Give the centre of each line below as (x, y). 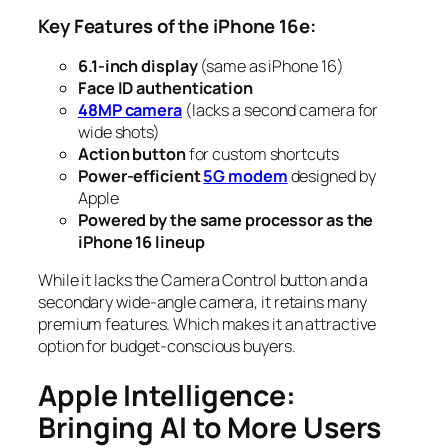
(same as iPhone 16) (270, 65)
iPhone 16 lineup (141, 241)
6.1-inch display (138, 65)
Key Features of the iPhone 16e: (177, 26)
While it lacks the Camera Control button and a (203, 279)
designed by (331, 175)
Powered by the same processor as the (226, 219)
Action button (132, 153)
